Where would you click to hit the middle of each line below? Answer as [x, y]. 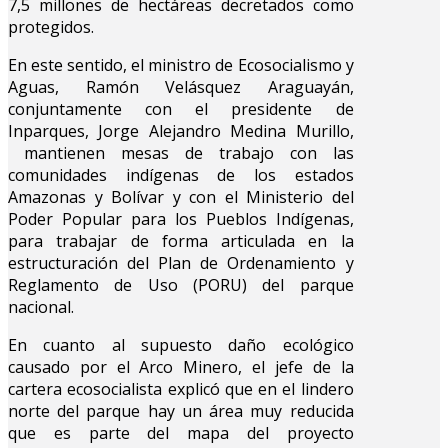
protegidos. [51, 26]
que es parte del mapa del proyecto [181, 432]
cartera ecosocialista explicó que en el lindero [181, 388]
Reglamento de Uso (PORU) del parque [181, 284]
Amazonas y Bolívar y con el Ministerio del [181, 196]
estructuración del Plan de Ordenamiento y [181, 262]
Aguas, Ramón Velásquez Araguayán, [181, 86]
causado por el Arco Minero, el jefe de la [181, 366]
